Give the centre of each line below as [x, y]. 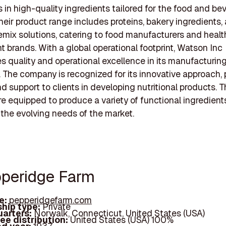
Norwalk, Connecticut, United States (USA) [120, 213]
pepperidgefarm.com [51, 200]
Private [57, 206]
